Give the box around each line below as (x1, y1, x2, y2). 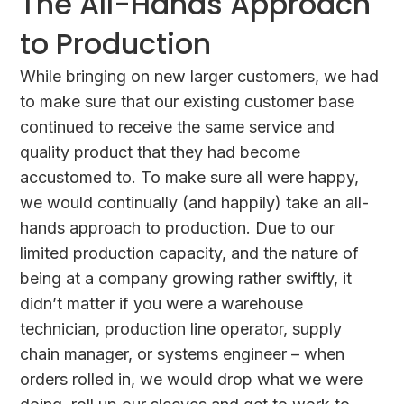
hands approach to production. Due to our (20, 218, 335, 238)
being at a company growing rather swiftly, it (20, 269, 353, 289)
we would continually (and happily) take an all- (20, 193, 370, 213)
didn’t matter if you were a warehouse (20, 294, 304, 314)
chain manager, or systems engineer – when (20, 344, 345, 364)
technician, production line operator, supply (20, 319, 343, 339)
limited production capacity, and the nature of (20, 243, 360, 263)
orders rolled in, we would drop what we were (20, 370, 363, 390)
